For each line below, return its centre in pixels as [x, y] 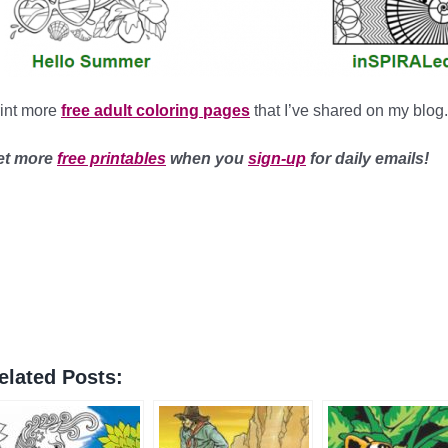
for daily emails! [367, 158]
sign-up [277, 158]
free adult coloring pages [155, 110]
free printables [111, 158]
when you [207, 158]
